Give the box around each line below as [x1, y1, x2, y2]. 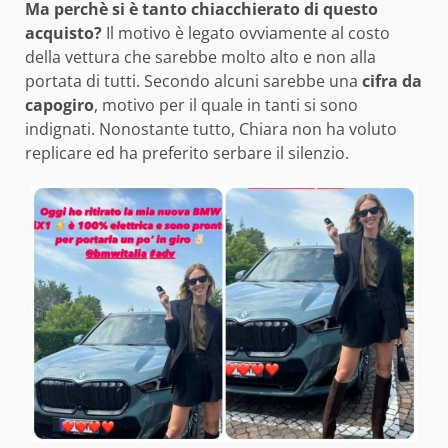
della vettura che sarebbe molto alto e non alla [25, 45, 376, 68]
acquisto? [25, 21, 102, 44]
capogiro [25, 93, 94, 116]
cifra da [358, 69, 422, 92]
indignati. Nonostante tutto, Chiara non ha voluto [25, 117, 397, 140]
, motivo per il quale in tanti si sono [94, 93, 358, 116]
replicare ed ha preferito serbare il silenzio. [25, 141, 349, 164]
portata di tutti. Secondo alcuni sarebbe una [25, 69, 358, 92]
